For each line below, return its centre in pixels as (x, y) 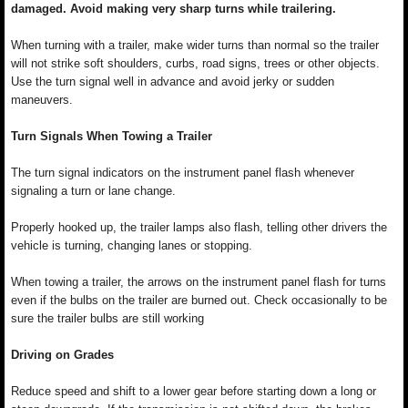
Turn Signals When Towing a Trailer (112, 136)
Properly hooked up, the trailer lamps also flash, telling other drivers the (199, 227)
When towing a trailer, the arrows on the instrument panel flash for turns (199, 282)
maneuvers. (42, 100)
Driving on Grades (62, 355)
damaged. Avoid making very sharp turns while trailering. (173, 9)
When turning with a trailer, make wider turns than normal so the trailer (195, 45)
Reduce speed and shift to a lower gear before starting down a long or (194, 391)
